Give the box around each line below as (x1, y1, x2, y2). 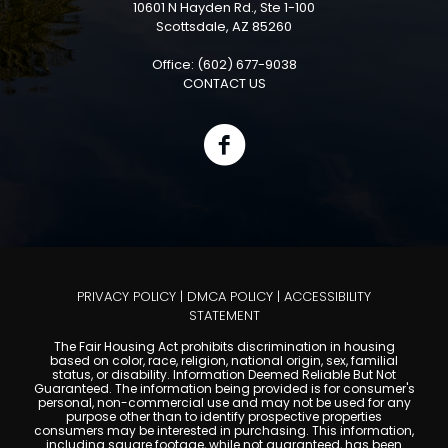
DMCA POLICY (187, 287, 273, 307)
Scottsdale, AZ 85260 (156, 17, 292, 37)
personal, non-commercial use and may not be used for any (37, 394, 411, 412)
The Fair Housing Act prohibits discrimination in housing (53, 338, 395, 356)
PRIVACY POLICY (77, 287, 176, 307)
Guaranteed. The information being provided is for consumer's (33, 380, 415, 398)
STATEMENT (188, 306, 260, 326)
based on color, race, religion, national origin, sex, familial (50, 352, 398, 370)
